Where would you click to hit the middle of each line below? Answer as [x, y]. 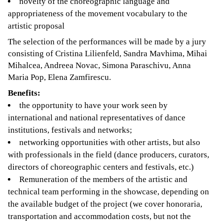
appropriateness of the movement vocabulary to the [98, 13]
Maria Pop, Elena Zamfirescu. [59, 77]
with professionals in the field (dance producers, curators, [109, 154]
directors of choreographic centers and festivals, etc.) [101, 167]
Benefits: [24, 93]
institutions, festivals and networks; [70, 130]
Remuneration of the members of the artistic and [103, 179]
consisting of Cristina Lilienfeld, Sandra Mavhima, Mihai [108, 53]
